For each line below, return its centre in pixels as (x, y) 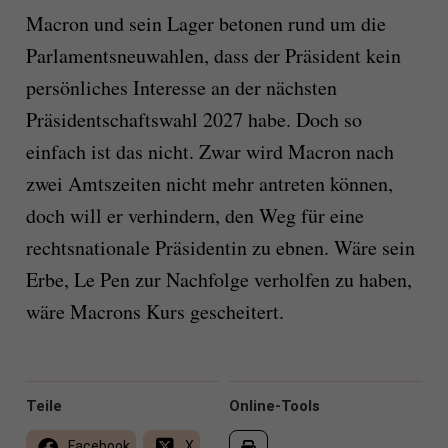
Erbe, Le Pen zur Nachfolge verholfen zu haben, (218, 279)
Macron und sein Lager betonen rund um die (205, 23)
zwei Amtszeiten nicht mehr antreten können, (209, 183)
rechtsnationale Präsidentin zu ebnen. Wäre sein (220, 247)
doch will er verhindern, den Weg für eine (194, 215)
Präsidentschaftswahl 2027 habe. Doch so (193, 119)
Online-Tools (274, 406)
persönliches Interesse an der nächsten (181, 87)
